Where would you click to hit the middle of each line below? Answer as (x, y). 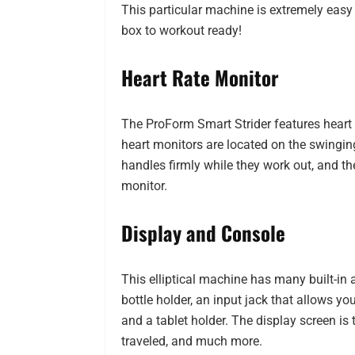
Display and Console (203, 233)
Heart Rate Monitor (200, 78)
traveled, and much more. (192, 342)
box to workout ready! (181, 31)
